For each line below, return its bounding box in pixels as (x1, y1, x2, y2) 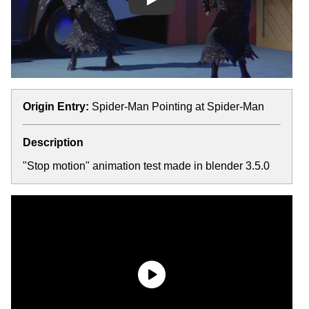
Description (23, 136, 83, 148)
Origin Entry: (23, 100, 89, 112)
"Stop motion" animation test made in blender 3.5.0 (23, 159, 270, 172)
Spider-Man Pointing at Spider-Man (92, 100, 264, 112)
